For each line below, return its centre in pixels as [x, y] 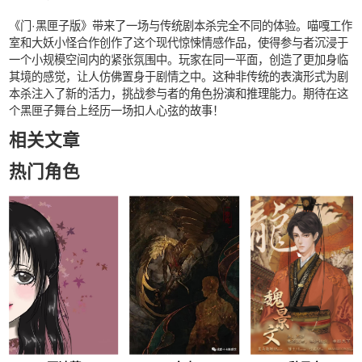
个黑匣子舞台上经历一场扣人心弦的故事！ [116, 110]
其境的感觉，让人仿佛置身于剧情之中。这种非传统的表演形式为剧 [178, 76]
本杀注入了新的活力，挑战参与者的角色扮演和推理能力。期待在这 [178, 93]
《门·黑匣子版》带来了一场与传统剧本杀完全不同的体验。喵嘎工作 [180, 25]
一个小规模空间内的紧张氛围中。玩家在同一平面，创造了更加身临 [178, 59]
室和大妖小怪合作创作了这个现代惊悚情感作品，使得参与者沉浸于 [178, 42]
